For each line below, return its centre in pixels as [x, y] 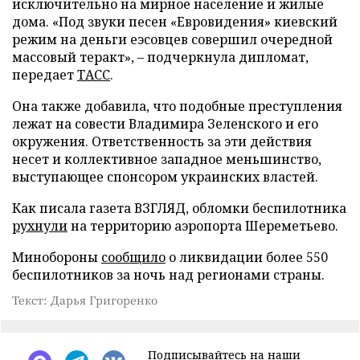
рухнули [40, 225]
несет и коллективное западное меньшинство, [167, 159]
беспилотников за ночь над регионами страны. [168, 274]
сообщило [133, 257]
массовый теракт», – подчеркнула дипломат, [160, 57]
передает [45, 74]
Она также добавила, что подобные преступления [177, 106]
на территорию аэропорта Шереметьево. [203, 225]
